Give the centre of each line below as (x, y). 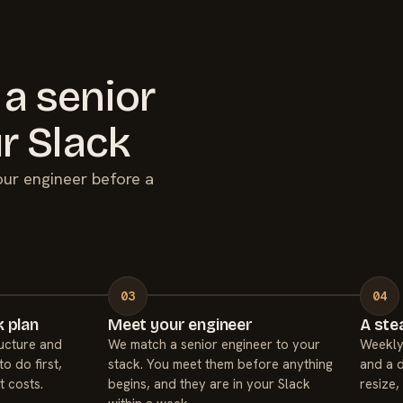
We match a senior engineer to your (214, 344)
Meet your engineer (180, 325)
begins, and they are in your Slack (209, 383)
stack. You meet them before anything (220, 363)
